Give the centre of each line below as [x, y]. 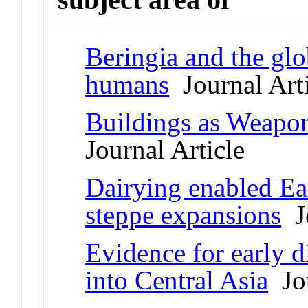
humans [128, 84]
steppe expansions [184, 214]
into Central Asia [177, 280]
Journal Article [165, 149]
